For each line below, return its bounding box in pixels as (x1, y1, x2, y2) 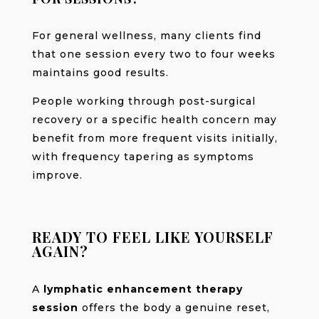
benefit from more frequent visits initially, (31, 131, 278, 145)
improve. (31, 168, 83, 182)
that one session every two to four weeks (31, 47, 276, 61)
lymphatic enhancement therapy (43, 282, 243, 296)
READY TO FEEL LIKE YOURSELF (31, 226, 273, 246)
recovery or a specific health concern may (31, 113, 277, 126)
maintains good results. (31, 66, 169, 79)
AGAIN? (31, 241, 88, 261)
